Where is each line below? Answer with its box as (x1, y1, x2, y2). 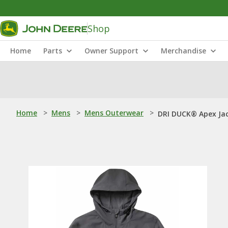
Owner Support (84, 46, 138, 55)
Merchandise (161, 46, 206, 55)
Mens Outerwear (84, 108, 144, 118)
